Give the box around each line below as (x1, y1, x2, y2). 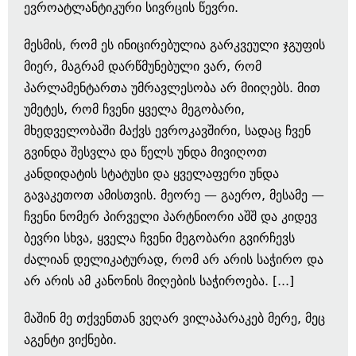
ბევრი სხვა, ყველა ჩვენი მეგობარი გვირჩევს (24, 230, 295, 246)
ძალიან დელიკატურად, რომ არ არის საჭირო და (24, 252, 323, 267)
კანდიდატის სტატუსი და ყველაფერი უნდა (24, 166, 279, 181)
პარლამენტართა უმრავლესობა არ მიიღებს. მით (24, 80, 320, 95)
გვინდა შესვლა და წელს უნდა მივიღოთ (24, 145, 267, 160)
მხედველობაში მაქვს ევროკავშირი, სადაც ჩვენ (24, 123, 311, 138)
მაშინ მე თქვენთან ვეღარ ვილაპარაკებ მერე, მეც (24, 311, 325, 326)
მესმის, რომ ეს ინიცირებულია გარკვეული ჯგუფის (24, 37, 325, 52)
